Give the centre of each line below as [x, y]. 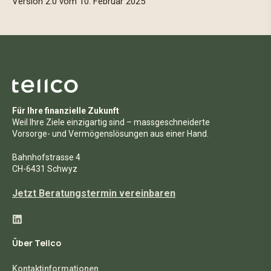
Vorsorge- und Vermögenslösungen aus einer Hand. [110, 134]
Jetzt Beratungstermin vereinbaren [94, 194]
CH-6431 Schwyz [45, 169]
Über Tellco [37, 243]
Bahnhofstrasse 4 [46, 158]
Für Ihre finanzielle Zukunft [66, 111]
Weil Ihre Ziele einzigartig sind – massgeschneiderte [111, 122]
